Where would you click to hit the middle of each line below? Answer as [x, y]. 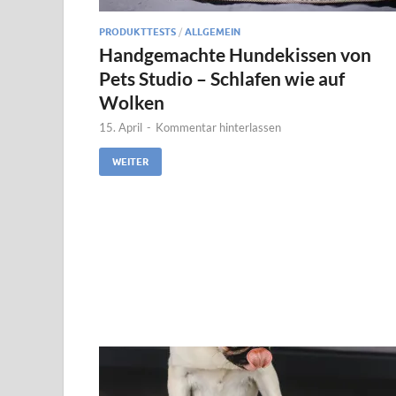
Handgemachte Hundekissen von [235, 54]
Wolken [132, 102]
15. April [121, 127]
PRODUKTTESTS [137, 31]
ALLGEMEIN [213, 31]
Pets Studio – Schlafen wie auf [222, 78]
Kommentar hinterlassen [218, 127]
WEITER [130, 161]
